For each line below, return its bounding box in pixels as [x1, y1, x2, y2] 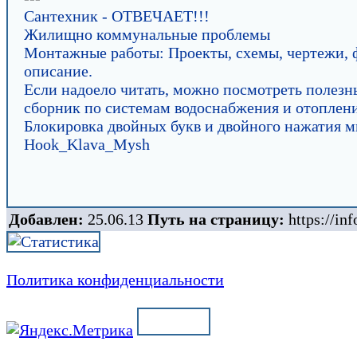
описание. [24, 62, 92, 80]
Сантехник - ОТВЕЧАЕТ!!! [24, 7, 210, 25]
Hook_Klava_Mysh [24, 135, 150, 153]
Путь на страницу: [147, 210, 284, 228]
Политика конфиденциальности [6, 271, 224, 288]
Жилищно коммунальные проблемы [24, 25, 270, 43]
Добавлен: [9, 210, 84, 228]
